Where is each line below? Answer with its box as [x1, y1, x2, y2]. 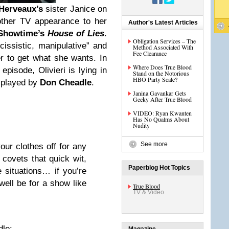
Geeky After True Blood [133, 95, 192, 103]
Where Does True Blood [133, 63, 192, 71]
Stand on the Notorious [133, 69, 189, 77]
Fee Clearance [133, 49, 167, 57]
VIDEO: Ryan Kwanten [133, 109, 192, 117]
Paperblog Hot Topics [128, 164, 190, 171]
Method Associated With [133, 43, 193, 51]
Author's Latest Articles [128, 19, 198, 26]
